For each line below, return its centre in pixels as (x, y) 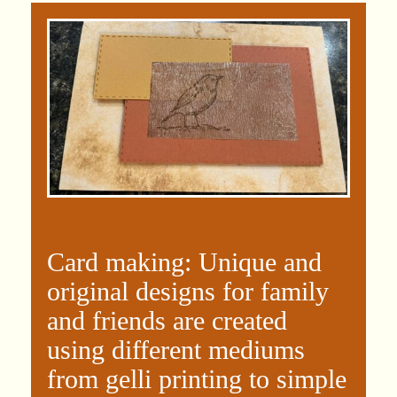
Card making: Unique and (184, 261)
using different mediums (176, 349)
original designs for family (188, 291)
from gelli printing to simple (197, 378)
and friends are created (167, 320)
